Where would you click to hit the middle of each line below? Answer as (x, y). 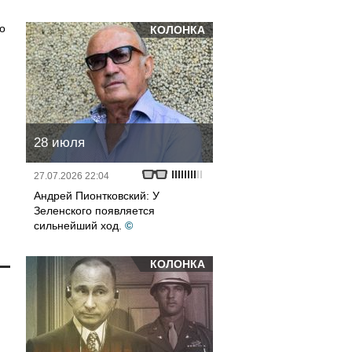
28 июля (59, 143)
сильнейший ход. (78, 225)
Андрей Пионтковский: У (97, 196)
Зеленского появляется (94, 211)
